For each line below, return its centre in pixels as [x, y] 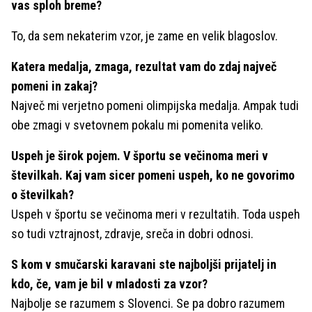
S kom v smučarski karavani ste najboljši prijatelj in [144, 264]
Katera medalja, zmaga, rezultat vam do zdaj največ [144, 66]
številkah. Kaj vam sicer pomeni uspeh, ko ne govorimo [153, 175]
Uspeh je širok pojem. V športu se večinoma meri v [140, 155]
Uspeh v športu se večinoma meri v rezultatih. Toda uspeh [156, 214]
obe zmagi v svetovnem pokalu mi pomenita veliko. [137, 125]
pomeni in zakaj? [54, 86]
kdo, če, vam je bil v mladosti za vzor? [109, 283]
